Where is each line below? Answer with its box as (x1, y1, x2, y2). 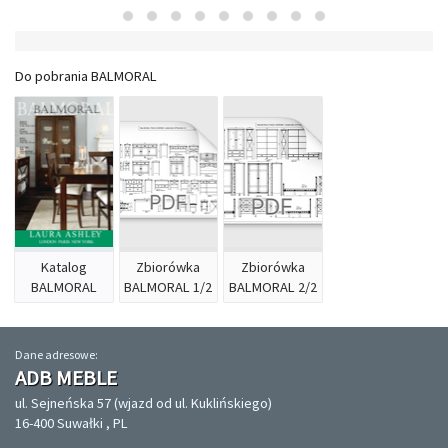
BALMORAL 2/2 (228, 278, 317, 297)
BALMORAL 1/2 (124, 278, 213, 297)
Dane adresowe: (15, 347, 98, 363)
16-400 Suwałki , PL (15, 414, 128, 433)
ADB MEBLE (15, 365, 117, 392)
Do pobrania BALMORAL (15, 67, 157, 86)
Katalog (40, 258, 87, 277)
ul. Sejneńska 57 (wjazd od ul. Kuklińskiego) (15, 394, 272, 413)
